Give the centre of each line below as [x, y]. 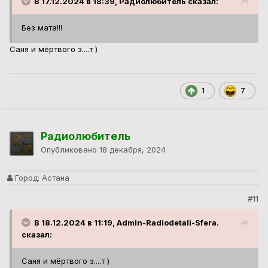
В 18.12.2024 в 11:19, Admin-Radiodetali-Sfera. [127, 223]
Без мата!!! [43, 28]
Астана [54, 178]
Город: [26, 178]
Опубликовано [70, 150]
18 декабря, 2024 [133, 150]
